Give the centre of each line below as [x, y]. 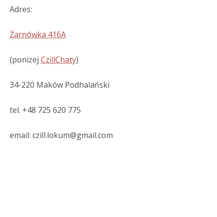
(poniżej [25, 60]
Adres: [21, 9]
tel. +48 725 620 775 [45, 110]
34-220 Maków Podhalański [60, 85]
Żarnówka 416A [38, 34]
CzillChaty [58, 60]
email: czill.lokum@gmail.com [61, 135]
